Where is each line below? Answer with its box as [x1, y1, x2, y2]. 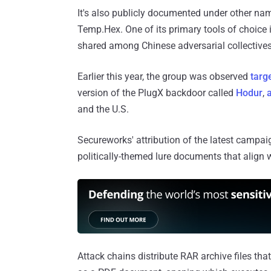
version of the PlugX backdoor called [77, 87, 236, 99]
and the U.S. [77, 103, 129, 116]
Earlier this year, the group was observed [77, 71, 250, 83]
